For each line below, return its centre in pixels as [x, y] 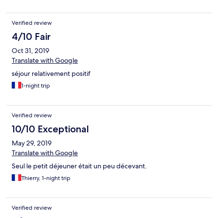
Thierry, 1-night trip [46, 178]
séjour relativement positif [51, 74]
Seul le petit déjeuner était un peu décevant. [79, 166]
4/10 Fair [31, 37]
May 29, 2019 [32, 143]
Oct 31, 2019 [30, 51]
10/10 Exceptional [50, 129]
